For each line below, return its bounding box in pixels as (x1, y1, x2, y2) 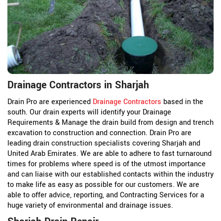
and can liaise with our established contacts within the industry (7, 169, 214, 180)
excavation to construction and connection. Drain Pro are (7, 128, 191, 139)
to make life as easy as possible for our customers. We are (7, 180, 199, 190)
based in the (161, 97, 203, 108)
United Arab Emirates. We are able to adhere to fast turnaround (7, 148, 212, 159)
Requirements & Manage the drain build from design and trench (7, 117, 214, 128)
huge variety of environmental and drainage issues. (7, 200, 173, 211)
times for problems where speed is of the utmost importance (7, 159, 206, 170)
